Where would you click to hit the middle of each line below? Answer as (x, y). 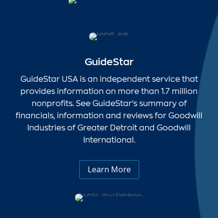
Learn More (109, 169)
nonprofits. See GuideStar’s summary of (109, 103)
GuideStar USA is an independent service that (109, 78)
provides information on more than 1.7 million (109, 91)
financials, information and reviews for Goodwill (109, 115)
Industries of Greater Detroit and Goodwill (109, 127)
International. (109, 139)
